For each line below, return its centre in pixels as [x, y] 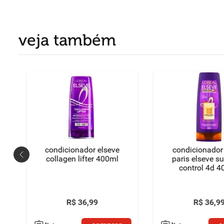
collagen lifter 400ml [82, 159]
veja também [67, 40]
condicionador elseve [82, 150]
